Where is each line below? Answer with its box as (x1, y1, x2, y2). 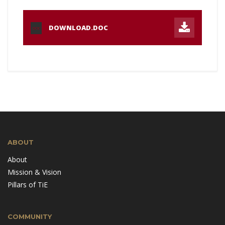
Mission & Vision (8, 167, 61, 177)
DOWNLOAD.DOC (49, 23, 108, 32)
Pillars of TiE (8, 180, 48, 189)
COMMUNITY (8, 212, 52, 220)
